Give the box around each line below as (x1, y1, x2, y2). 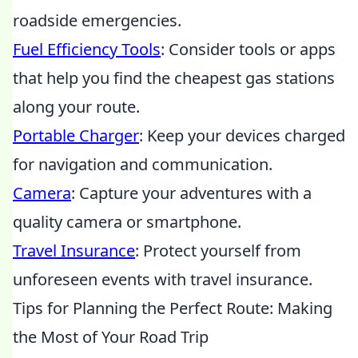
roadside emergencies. (13, 10, 181, 31)
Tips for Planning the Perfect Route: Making (13, 297, 332, 319)
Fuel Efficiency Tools (13, 38, 161, 60)
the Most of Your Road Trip (13, 326, 209, 348)
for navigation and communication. (13, 153, 272, 175)
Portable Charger (13, 125, 139, 146)
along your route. (13, 96, 140, 117)
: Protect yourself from (135, 240, 301, 261)
